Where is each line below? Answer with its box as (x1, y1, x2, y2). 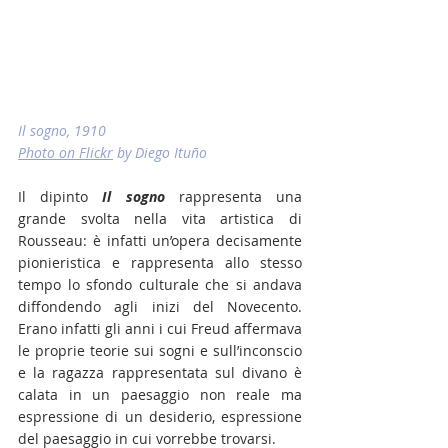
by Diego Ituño (113, 143, 207, 163)
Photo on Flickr (18, 143, 113, 163)
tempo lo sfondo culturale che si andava (18, 275, 302, 295)
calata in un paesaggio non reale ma (18, 385, 302, 405)
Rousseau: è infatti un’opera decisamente (18, 231, 302, 251)
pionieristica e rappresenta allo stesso (18, 253, 302, 273)
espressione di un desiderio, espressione (18, 407, 302, 427)
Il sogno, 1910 (18, 121, 106, 141)
